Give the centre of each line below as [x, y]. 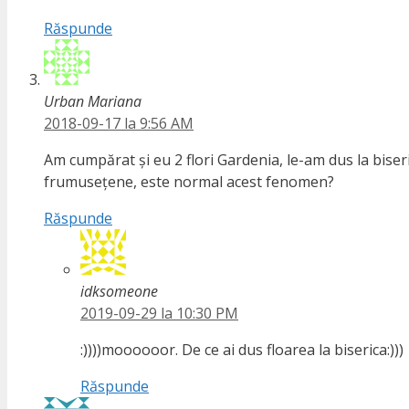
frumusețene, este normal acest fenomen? [189, 182]
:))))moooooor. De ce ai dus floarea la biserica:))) [242, 350]
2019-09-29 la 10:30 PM [159, 314]
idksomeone [119, 292]
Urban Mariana [93, 102]
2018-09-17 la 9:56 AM [119, 124]
